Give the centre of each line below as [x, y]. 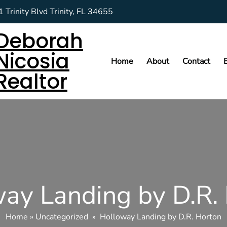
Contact [196, 61]
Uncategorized [62, 217]
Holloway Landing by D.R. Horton [161, 217]
